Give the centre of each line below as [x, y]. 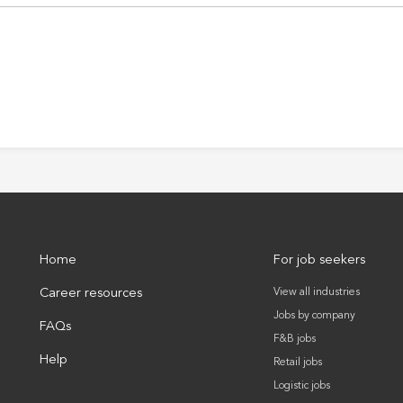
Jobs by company [314, 315]
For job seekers [319, 260]
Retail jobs [297, 362]
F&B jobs [294, 339]
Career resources [91, 293]
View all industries [316, 292]
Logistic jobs [301, 385]
